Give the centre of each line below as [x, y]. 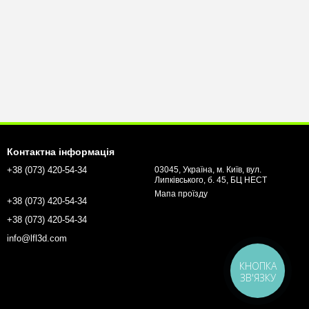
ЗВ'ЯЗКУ [258, 278]
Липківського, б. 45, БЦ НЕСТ [211, 180]
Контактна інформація [61, 152]
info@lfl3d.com [37, 238]
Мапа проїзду [181, 194]
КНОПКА [258, 266]
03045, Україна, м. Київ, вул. [208, 170]
